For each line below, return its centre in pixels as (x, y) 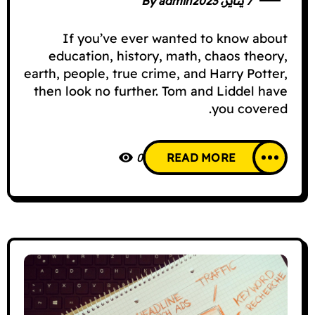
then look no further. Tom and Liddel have (161, 91)
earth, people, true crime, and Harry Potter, (156, 73)
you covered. (250, 109)
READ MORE (201, 157)
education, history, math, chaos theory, (168, 56)
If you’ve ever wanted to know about (175, 38)
